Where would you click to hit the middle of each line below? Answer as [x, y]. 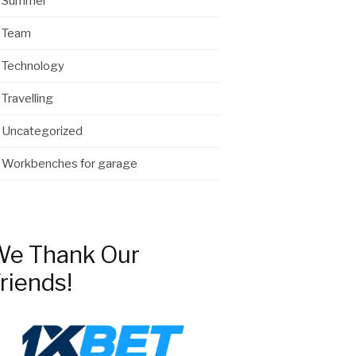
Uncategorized [42, 131]
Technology [33, 66]
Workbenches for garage [70, 164]
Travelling [27, 99]
